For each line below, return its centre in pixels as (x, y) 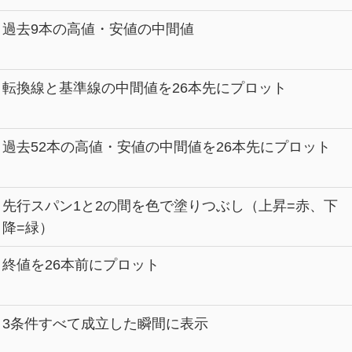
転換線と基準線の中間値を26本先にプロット (144, 88)
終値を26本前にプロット (81, 264)
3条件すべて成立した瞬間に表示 (105, 323)
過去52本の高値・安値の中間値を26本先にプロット (166, 147)
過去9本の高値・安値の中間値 (98, 29)
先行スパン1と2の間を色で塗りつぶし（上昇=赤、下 (170, 205)
